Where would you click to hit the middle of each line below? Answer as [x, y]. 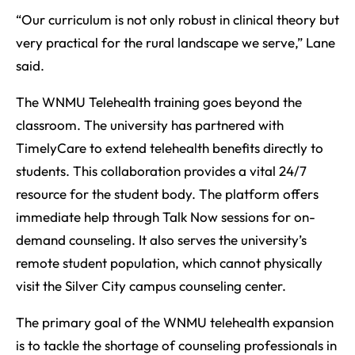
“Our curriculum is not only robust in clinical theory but [177, 20]
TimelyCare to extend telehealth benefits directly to [170, 148]
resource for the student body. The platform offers [167, 194]
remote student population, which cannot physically [169, 263]
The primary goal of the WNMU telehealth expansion [175, 323]
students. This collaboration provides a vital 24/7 [161, 171]
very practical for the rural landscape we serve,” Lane [176, 43]
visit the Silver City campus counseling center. [151, 286]
